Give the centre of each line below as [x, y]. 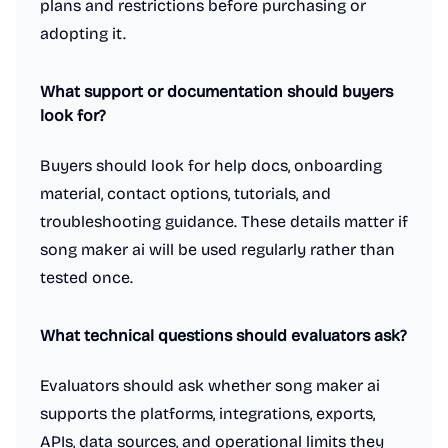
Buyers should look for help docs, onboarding [211, 165]
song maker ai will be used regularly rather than [217, 249]
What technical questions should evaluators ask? [223, 335]
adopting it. [83, 33]
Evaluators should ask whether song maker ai [210, 385]
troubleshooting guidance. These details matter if [224, 221]
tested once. [86, 277]
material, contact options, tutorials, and [185, 193]
